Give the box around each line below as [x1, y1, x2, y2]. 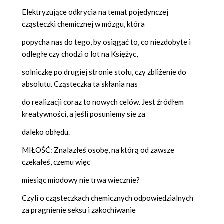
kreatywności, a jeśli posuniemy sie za [22, 109, 145, 119]
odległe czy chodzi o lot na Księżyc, [22, 49, 138, 59]
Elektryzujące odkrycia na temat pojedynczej [22, 7, 168, 17]
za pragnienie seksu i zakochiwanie [22, 205, 136, 215]
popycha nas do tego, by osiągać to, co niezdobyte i [22, 37, 191, 47]
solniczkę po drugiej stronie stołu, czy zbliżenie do [22, 67, 186, 77]
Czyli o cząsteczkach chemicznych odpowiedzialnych [22, 193, 193, 203]
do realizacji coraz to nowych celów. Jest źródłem [22, 97, 184, 107]
